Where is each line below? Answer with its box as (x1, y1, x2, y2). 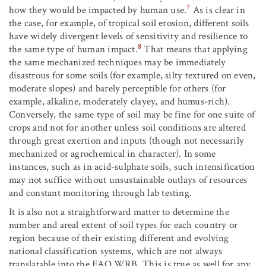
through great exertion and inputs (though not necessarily (9, 134, 245, 148)
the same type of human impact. (9, 43, 138, 56)
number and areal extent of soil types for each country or (9, 218, 238, 232)
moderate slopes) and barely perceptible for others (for (9, 82, 226, 96)
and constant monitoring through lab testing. (9, 186, 192, 200)
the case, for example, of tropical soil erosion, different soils (9, 17, 249, 30)
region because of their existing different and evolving (9, 232, 229, 245)
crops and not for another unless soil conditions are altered (9, 121, 246, 135)
